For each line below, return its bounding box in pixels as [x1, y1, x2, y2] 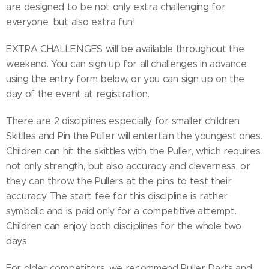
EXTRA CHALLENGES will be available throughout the [6, 43, 244, 55]
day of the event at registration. [6, 88, 150, 100]
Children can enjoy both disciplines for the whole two [6, 220, 242, 232]
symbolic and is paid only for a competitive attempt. [6, 205, 237, 217]
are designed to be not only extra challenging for [6, 1, 226, 13]
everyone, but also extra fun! [6, 16, 135, 28]
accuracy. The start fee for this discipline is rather [6, 190, 228, 202]
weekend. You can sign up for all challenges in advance [6, 58, 247, 70]
